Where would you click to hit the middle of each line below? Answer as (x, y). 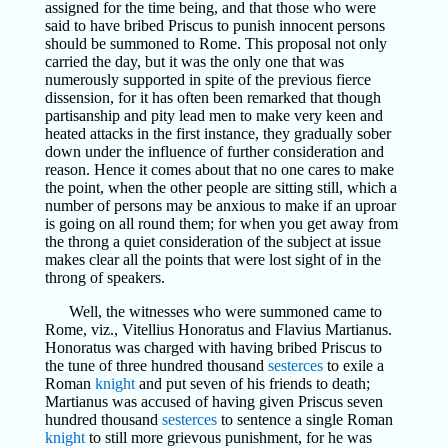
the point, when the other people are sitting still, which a (220, 187)
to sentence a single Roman (304, 419)
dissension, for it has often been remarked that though (212, 97)
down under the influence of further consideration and (214, 151)
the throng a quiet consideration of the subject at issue (212, 241)
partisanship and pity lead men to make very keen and (213, 115)
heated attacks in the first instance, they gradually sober (217, 133)
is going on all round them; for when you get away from (221, 223)
